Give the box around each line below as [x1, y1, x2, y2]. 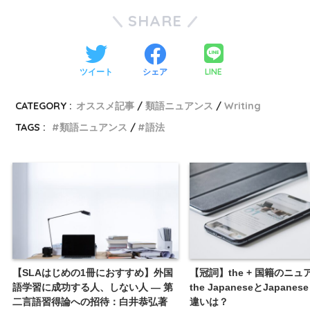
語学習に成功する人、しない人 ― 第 [12, 281, 173, 293]
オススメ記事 [76, 100, 135, 113]
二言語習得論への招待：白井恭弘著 [12, 295, 167, 307]
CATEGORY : [15, 100, 73, 113]
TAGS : [15, 121, 46, 134]
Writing [224, 100, 262, 113]
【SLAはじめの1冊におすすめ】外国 [12, 266, 173, 278]
